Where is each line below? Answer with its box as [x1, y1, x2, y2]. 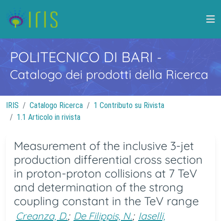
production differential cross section [14, 152, 203, 167]
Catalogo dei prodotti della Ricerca [10, 67, 208, 82]
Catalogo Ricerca [30, 101, 83, 110]
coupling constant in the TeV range [14, 194, 199, 208]
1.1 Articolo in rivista [17, 112, 80, 122]
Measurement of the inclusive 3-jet [14, 139, 194, 153]
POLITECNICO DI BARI [10, 48, 157, 66]
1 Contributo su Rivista [94, 101, 164, 110]
